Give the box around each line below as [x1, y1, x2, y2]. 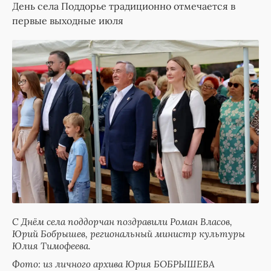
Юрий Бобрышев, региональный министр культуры [12, 227, 245, 240]
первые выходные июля [12, 15, 123, 27]
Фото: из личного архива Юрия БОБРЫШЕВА [12, 257, 215, 270]
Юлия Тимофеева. [12, 239, 91, 252]
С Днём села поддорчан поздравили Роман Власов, [12, 215, 232, 227]
